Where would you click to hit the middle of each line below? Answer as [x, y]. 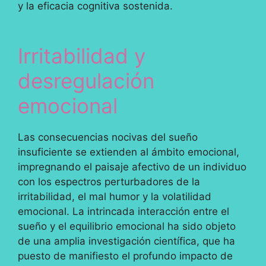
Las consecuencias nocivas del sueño [108, 137]
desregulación [86, 81]
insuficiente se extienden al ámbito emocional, [129, 152]
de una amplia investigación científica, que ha [126, 241]
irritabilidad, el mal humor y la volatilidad [115, 197]
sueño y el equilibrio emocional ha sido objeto [127, 227]
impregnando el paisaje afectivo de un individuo [132, 167]
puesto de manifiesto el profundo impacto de [125, 256]
